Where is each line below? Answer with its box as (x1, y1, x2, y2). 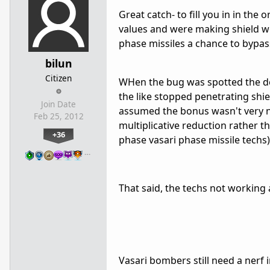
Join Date (41, 98, 76, 110)
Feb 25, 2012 (33, 110, 84, 122)
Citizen (45, 72, 72, 84)
